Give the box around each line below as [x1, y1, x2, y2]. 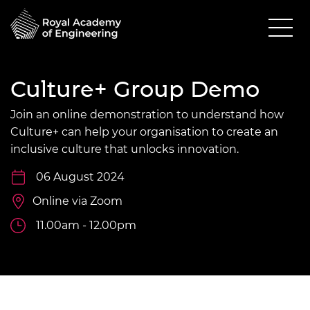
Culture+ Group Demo [10, 75, 259, 102]
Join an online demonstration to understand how [10, 107, 284, 121]
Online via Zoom [33, 194, 122, 208]
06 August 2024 [36, 170, 125, 183]
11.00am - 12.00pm [36, 218, 136, 232]
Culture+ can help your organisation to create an [10, 125, 278, 138]
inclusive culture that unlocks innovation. [10, 142, 239, 156]
